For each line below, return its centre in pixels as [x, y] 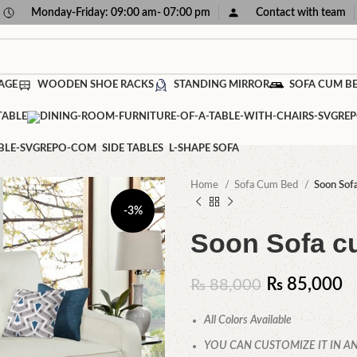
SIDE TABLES [132, 149]
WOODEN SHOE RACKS [95, 85]
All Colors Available [248, 320]
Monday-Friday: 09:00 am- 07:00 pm [121, 12]
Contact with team [301, 12]
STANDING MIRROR [221, 85]
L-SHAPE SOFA [204, 149]
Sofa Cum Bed [267, 185]
